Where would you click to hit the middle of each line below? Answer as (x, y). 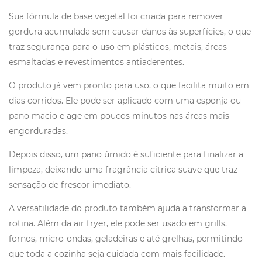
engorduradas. (41, 131)
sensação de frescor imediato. (71, 185)
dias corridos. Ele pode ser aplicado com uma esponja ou (125, 100)
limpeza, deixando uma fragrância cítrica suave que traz (123, 169)
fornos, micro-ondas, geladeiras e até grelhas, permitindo (126, 238)
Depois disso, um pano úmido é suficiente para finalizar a (126, 154)
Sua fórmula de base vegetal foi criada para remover (116, 16)
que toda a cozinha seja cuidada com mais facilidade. (119, 254)
